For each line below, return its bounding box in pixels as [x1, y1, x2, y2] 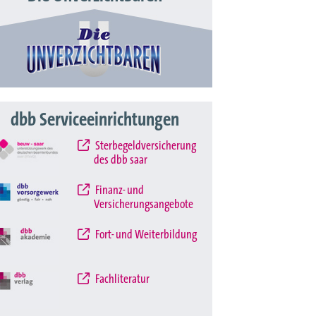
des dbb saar [94, 154, 148, 166]
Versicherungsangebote [94, 197, 194, 211]
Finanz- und [93, 183, 145, 197]
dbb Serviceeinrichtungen [10, 109, 179, 130]
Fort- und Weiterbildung [93, 228, 197, 241]
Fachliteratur [93, 272, 150, 286]
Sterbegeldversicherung [93, 140, 197, 152]
